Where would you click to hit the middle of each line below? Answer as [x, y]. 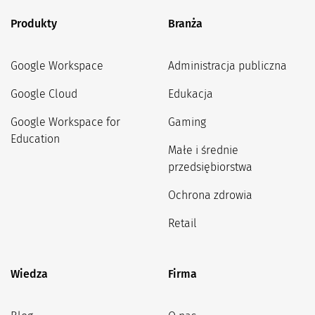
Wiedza [29, 274]
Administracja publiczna [227, 65]
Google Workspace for [65, 122]
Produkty [34, 23]
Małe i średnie [203, 150]
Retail [182, 223]
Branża [185, 23]
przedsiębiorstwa [210, 167]
